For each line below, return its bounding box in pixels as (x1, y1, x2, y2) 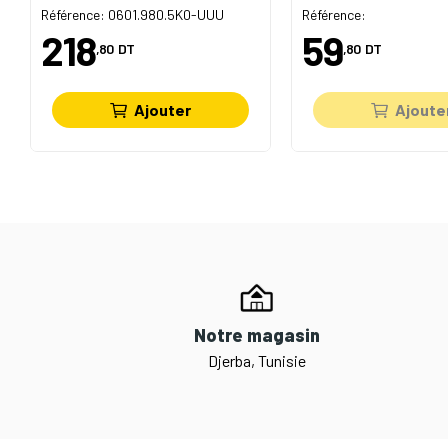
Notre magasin (194, 324, 321, 347)
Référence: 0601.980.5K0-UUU (40, 5, 224, 23)
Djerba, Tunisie (208, 351, 307, 371)
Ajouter (134, 100, 192, 120)
